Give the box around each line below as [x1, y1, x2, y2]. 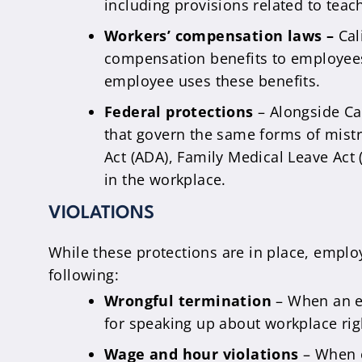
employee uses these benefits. [104, 71, 321, 90]
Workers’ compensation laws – [104, 26, 339, 45]
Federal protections [104, 102, 254, 121]
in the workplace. [104, 170, 226, 189]
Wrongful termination [104, 291, 271, 310]
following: [48, 265, 120, 284]
